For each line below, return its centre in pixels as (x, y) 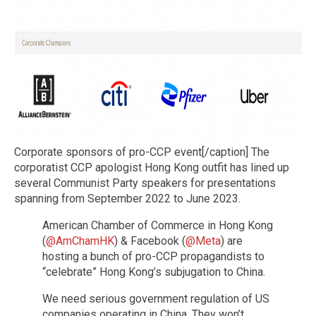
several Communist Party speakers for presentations (145, 183)
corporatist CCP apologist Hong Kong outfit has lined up (152, 167)
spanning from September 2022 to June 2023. (127, 198)
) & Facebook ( (150, 241)
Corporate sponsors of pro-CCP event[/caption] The (142, 152)
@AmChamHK (80, 241)
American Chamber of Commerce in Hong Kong (158, 225)
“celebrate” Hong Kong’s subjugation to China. (154, 272)
